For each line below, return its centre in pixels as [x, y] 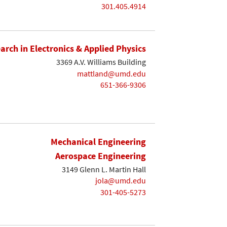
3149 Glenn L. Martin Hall [104, 169]
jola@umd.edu [121, 181]
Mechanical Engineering [98, 142]
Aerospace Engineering [101, 156]
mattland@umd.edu [111, 73]
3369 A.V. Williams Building [101, 62]
